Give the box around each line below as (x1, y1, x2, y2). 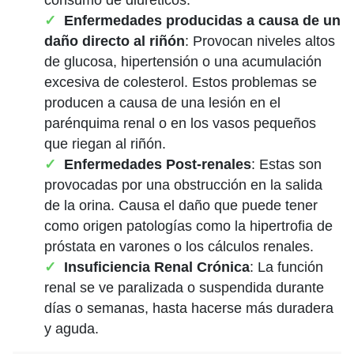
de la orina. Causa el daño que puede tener (44, 197, 318, 213)
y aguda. (44, 320, 99, 337)
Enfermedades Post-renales (64, 156, 251, 172)
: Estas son (251, 156, 322, 172)
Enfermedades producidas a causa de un (64, 12, 341, 28)
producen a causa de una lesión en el (44, 94, 281, 111)
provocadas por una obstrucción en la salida (44, 176, 322, 193)
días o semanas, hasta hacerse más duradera (44, 299, 333, 316)
